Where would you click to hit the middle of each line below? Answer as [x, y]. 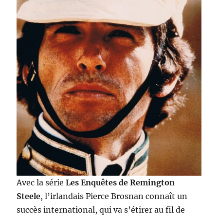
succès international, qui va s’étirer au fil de [101, 209]
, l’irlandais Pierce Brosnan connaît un [114, 196]
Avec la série [41, 182]
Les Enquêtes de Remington [120, 182]
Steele [29, 196]
